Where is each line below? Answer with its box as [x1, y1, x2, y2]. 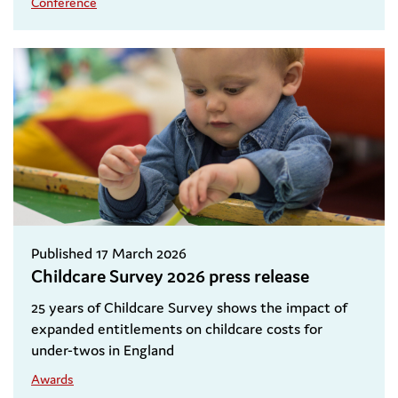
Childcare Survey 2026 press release [31, 265, 309, 289]
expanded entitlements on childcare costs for [31, 319, 322, 339]
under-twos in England [31, 340, 174, 361]
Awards [31, 370, 74, 388]
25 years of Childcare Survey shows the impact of [31, 298, 347, 318]
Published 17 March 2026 [31, 243, 187, 264]
